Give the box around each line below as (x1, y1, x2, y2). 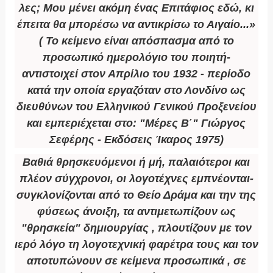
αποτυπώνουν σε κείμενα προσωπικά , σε (26, 255, 246, 268)
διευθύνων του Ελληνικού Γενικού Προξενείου (16, 101, 257, 113)
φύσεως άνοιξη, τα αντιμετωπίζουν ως (37, 205, 236, 218)
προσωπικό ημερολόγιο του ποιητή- (42, 51, 230, 64)
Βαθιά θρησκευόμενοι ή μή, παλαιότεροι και (23, 156, 250, 169)
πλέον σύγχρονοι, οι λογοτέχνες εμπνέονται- (19, 172, 253, 185)
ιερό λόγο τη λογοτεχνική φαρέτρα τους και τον (14, 238, 258, 251)
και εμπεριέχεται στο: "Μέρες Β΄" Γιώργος (27, 117, 246, 130)
